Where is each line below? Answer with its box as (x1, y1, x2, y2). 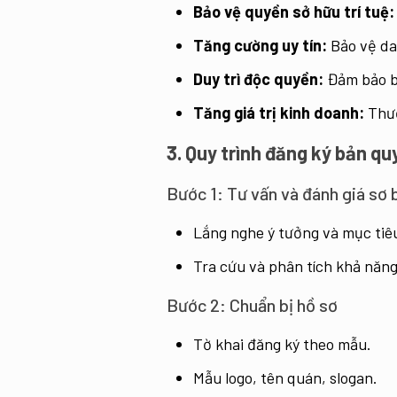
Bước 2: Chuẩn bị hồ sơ (167, 294, 338, 315)
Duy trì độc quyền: (193, 69, 323, 89)
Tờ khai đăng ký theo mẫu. (193, 334, 371, 354)
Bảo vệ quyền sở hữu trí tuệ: (193, 2, 394, 21)
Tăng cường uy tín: (193, 35, 327, 55)
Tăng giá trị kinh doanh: (193, 103, 364, 122)
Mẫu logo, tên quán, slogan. (193, 368, 378, 387)
